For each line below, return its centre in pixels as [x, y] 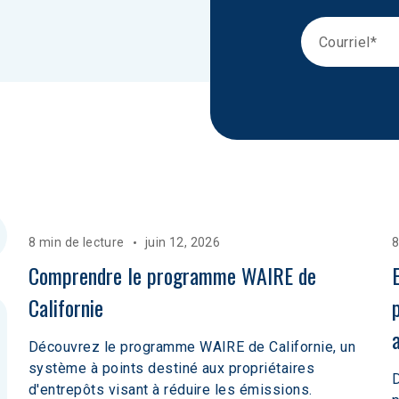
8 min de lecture [77, 242]
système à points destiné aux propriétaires [172, 368]
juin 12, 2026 [183, 242]
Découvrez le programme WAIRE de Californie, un [192, 347]
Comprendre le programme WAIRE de [175, 275]
